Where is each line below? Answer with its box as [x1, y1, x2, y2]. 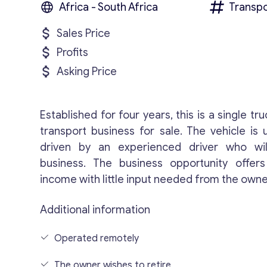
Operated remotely [54, 232, 139, 244]
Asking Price [57, 65, 117, 78]
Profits [57, 46, 89, 59]
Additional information [40, 203, 151, 216]
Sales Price [57, 27, 111, 40]
